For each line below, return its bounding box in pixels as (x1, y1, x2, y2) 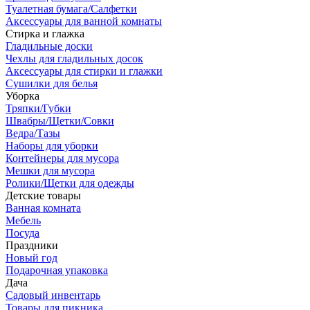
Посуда (6, 227, 39, 239)
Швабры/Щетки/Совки (6, 115, 114, 127)
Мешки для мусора (6, 165, 95, 176)
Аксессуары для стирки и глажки (6, 65, 163, 77)
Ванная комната (6, 202, 81, 214)
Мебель (6, 215, 41, 226)
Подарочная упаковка (6, 264, 108, 276)
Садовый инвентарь (6, 289, 100, 301)
